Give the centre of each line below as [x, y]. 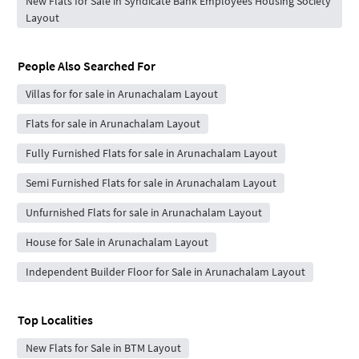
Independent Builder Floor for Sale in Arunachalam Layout [165, 271]
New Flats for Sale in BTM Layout [103, 347]
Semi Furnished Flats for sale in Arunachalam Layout [151, 182]
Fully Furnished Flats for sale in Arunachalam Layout [151, 153]
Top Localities [55, 319]
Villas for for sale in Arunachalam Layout [121, 93]
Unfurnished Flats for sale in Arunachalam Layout [143, 212]
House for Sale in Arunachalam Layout [117, 242]
